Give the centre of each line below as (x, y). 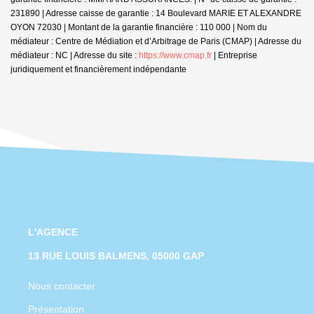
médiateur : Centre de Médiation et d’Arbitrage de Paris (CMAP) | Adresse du (156, 41)
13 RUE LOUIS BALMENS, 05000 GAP (116, 255)
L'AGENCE (53, 232)
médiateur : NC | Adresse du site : (75, 55)
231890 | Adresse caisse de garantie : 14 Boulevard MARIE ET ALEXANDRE (156, 13)
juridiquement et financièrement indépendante (98, 69)
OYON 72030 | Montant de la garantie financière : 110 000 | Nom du (139, 27)
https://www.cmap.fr (175, 55)
